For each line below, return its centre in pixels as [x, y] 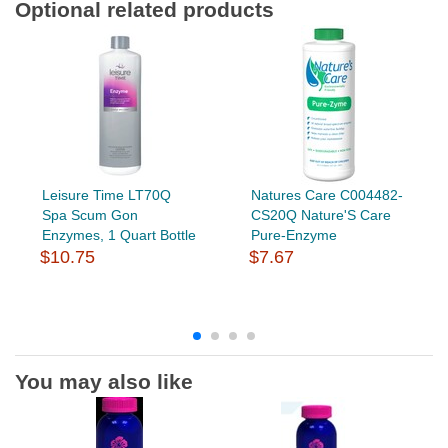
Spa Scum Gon [89, 214]
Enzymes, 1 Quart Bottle [118, 234]
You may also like [104, 381]
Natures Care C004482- [326, 194]
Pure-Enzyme [293, 234]
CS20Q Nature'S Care [320, 214]
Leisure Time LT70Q [106, 194]
